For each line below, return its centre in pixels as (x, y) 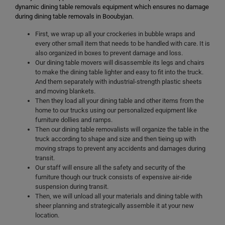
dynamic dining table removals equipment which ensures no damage (112, 7)
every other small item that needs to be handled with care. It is (123, 43)
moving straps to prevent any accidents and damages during (120, 148)
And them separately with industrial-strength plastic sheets (119, 82)
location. (47, 215)
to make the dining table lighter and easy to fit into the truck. (119, 72)
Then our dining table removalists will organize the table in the (122, 129)
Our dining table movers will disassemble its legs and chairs (120, 63)
